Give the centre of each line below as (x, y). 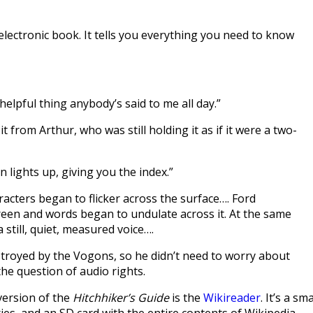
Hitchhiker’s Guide (121, 298)
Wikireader (232, 298)
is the (186, 298)
